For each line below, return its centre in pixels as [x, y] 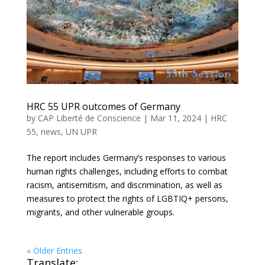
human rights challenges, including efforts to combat [127, 171]
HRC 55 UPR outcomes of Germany [103, 106]
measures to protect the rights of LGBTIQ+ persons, [127, 198]
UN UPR [81, 131]
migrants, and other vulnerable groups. [100, 212]
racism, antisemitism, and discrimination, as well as [124, 185]
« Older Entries [54, 250]
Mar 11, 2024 [175, 118]
